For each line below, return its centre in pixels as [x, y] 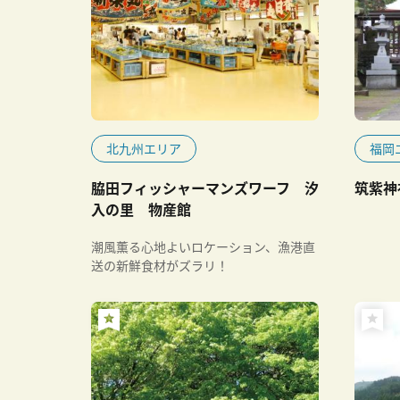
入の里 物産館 [141, 209]
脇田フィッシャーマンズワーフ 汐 [205, 187]
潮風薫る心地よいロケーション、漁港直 [203, 246]
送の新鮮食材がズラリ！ [166, 265]
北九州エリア [144, 148]
